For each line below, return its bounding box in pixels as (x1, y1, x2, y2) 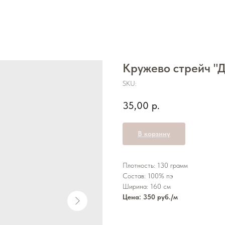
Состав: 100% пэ (123, 172, 173, 180)
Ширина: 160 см (123, 182, 171, 191)
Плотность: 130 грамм (123, 161, 188, 170)
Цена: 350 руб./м (123, 193, 178, 201)
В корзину (138, 130, 170, 138)
